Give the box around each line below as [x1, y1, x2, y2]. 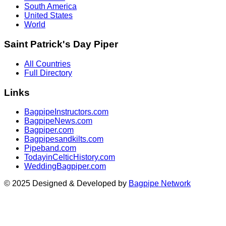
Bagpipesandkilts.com [24, 135, 103, 144]
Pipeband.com [24, 144, 76, 153]
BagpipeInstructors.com [24, 107, 108, 117]
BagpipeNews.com [24, 117, 92, 126]
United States [24, 11, 73, 20]
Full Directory [24, 68, 72, 77]
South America [24, 2, 77, 11]
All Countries [24, 59, 71, 68]
